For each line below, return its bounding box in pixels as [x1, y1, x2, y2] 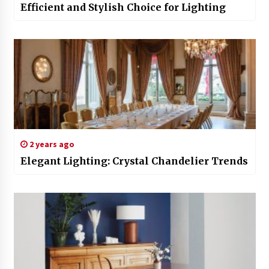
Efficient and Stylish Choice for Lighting [20, 1, 226, 14]
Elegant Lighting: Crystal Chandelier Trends [20, 155, 248, 168]
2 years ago [27, 139, 74, 150]
